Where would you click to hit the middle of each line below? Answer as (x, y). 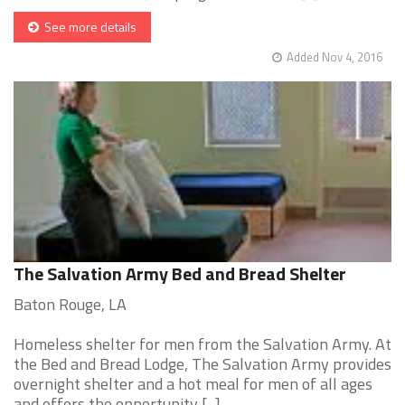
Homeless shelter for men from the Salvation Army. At (202, 344)
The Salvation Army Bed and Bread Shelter (180, 274)
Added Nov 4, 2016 (334, 57)
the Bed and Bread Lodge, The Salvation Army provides (202, 364)
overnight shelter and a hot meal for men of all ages (193, 384)
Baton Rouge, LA (70, 305)
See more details (88, 27)
